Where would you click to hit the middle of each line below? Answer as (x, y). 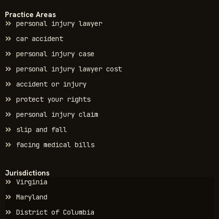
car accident (39, 38)
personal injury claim (57, 114)
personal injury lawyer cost (69, 69)
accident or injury (51, 84)
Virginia (32, 182)
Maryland (32, 197)
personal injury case (55, 54)
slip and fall (41, 129)
